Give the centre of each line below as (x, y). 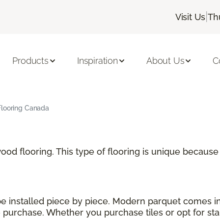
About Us (165, 61)
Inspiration (97, 61)
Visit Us (190, 17)
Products (30, 61)
